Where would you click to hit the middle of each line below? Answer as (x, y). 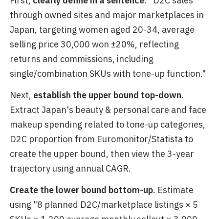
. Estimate (173, 190)
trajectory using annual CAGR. (70, 169)
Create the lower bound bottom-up (81, 190)
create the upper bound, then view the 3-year (102, 154)
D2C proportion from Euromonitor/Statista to (101, 139)
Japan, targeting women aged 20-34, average (102, 30)
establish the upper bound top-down (107, 95)
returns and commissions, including (82, 59)
